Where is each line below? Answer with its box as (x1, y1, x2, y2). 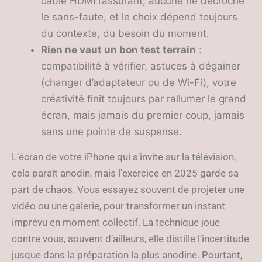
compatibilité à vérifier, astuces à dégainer (41, 60, 240, 72)
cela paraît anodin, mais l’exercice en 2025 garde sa (12, 167, 239, 179)
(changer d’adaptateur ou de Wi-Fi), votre (41, 77, 236, 88)
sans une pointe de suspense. (41, 126, 182, 137)
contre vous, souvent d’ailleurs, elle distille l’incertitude (12, 233, 249, 244)
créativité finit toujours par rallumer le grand (41, 93, 246, 105)
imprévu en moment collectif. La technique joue (12, 216, 220, 228)
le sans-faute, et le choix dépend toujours (41, 11, 237, 23)
